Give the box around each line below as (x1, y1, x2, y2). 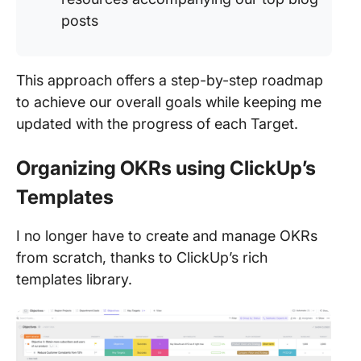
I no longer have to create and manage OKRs (16, 227, 317, 244)
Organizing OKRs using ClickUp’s (16, 156, 316, 180)
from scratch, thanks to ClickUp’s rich (16, 249, 268, 266)
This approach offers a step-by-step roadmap (16, 72, 323, 89)
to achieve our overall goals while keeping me (16, 93, 322, 110)
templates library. (16, 271, 132, 288)
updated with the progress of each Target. (16, 115, 302, 132)
